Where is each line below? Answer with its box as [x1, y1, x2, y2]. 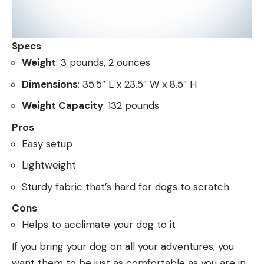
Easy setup [22, 137, 72, 150]
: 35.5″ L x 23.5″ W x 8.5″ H [78, 77, 197, 91]
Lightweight [22, 159, 79, 172]
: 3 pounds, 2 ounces [56, 56, 150, 70]
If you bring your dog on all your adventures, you [12, 239, 234, 253]
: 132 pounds [103, 99, 159, 113]
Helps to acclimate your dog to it [22, 218, 176, 232]
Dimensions [22, 77, 78, 91]
